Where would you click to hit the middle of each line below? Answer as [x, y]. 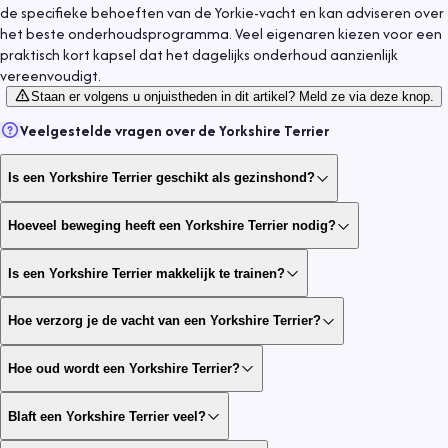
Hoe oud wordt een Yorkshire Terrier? [124, 368]
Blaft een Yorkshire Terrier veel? [107, 416]
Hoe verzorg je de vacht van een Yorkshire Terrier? [164, 321]
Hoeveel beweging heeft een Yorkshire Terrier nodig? [172, 226]
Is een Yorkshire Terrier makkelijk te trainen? [146, 273]
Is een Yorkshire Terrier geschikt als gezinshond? [161, 178]
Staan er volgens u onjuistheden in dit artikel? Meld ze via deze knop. [232, 96]
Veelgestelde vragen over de [119, 130]
